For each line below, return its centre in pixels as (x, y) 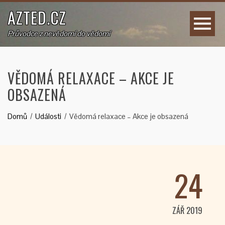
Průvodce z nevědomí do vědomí (59, 33)
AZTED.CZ (37, 17)
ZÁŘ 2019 (187, 210)
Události (48, 116)
